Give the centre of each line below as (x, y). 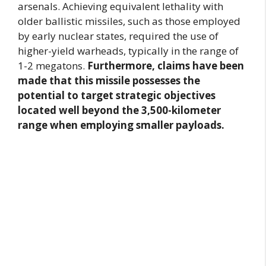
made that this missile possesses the (109, 81)
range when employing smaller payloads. (121, 125)
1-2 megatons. (51, 66)
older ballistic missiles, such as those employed (129, 21)
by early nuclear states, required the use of (118, 36)
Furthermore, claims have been (164, 66)
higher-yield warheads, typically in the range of (128, 51)
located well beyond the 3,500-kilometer (119, 110)
